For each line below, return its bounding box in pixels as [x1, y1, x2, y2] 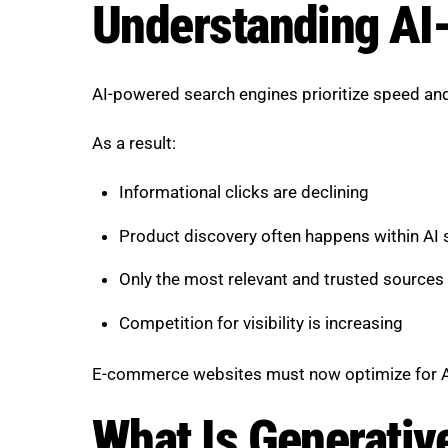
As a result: [92, 132, 176, 153]
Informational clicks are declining [118, 181, 369, 202]
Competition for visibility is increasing [118, 313, 403, 334]
